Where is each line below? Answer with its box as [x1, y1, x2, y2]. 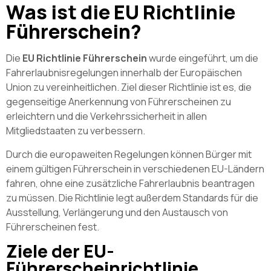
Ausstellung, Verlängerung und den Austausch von [6, 205, 228, 219]
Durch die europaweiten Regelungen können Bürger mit [6, 147, 252, 161]
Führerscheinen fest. [6, 220, 99, 233]
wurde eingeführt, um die [147, 51, 258, 65]
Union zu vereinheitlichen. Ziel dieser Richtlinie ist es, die [6, 80, 252, 94]
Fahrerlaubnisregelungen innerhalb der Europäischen [6, 66, 242, 80]
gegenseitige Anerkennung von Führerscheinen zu [6, 95, 231, 109]
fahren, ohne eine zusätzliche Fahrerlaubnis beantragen [6, 176, 255, 190]
